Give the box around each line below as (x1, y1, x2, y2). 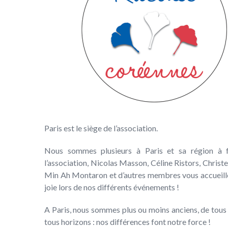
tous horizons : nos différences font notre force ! (44, 217, 211, 227)
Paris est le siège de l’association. (44, 123, 158, 133)
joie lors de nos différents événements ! (44, 182, 179, 192)
